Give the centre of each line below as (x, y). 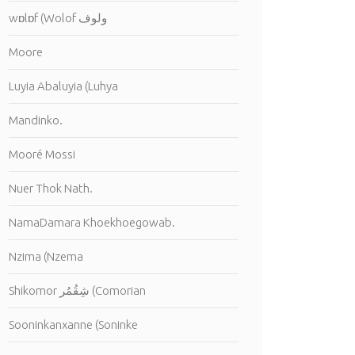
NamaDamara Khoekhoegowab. (92, 222)
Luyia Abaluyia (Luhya (63, 86)
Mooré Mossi (42, 154)
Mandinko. (36, 120)
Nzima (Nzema (46, 256)
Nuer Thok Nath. (51, 188)
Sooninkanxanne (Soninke (73, 324)
